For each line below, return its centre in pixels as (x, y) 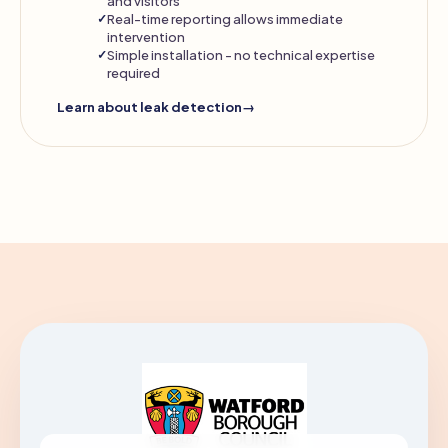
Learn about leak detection (149, 107)
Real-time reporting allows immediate (225, 18)
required (133, 72)
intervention (146, 36)
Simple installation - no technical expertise (241, 54)
